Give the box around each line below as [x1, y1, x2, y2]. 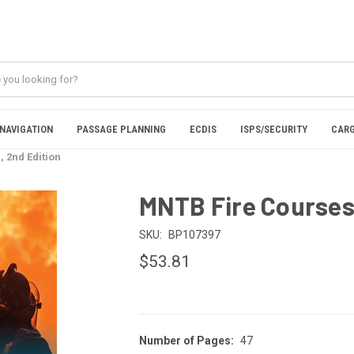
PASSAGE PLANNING [77, 123, 166, 135]
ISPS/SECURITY [240, 123, 307, 135]
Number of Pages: [138, 334, 234, 348]
